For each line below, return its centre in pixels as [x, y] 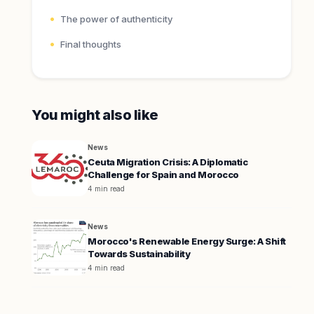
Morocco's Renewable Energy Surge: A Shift [187, 241]
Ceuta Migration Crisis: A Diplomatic [168, 162]
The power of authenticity [117, 19]
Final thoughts [91, 44]
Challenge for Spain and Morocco [163, 175]
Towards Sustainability [139, 254]
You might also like [95, 115]
